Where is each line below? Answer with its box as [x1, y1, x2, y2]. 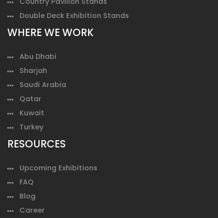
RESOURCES [7, 136, 66, 151]
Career [19, 205, 45, 215]
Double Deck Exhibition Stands [19, 10, 129, 20]
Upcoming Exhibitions [19, 163, 97, 173]
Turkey [19, 122, 43, 132]
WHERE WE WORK [7, 25, 94, 39]
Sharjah [19, 65, 47, 75]
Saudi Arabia [19, 79, 66, 90]
